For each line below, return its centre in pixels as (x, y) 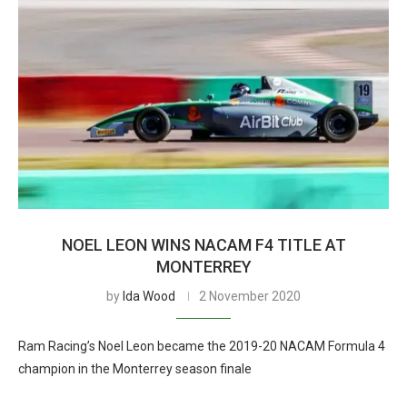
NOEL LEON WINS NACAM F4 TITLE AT (203, 245)
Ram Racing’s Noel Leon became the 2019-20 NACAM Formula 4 (202, 346)
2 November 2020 (250, 296)
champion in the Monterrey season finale (135, 369)
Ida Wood (149, 296)
